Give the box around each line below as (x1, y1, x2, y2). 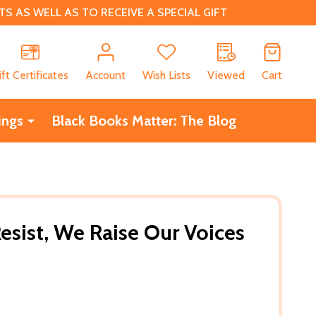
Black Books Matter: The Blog (51, 111, 236, 129)
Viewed (207, 68, 245, 82)
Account (85, 68, 126, 82)
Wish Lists (142, 68, 190, 82)
